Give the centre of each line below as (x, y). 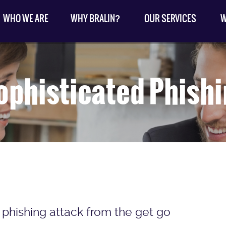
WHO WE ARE (26, 18)
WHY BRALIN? (95, 18)
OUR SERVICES (170, 18)
